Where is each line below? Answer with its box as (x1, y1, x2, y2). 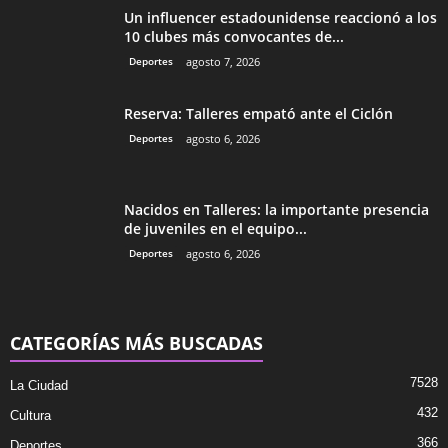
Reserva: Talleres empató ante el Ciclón (124, 103, 393, 123)
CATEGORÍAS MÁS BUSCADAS (10, 330, 263, 355)
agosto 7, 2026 (186, 53, 260, 69)
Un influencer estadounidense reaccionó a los (124, 7, 437, 27)
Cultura (10, 407, 51, 423)
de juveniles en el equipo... (124, 218, 307, 238)
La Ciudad (10, 377, 68, 393)
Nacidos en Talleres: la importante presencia (124, 199, 429, 219)
